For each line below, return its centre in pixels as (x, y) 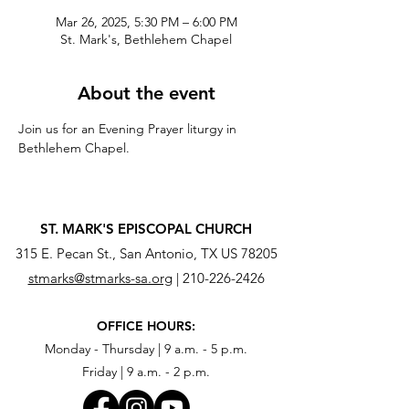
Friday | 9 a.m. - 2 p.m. (146, 372)
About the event (146, 93)
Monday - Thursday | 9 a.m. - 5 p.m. (146, 349)
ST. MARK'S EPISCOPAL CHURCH (146, 229)
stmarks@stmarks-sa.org (100, 278)
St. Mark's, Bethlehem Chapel (146, 39)
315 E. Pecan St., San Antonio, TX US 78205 (146, 253)
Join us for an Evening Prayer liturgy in (129, 129)
